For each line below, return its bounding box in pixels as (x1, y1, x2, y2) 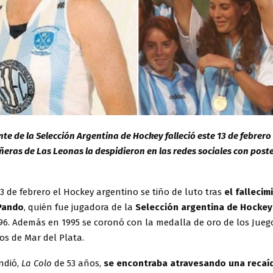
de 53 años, (52, 258, 104, 269)
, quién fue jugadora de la (24, 202, 133, 213)
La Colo (21, 258, 52, 269)
